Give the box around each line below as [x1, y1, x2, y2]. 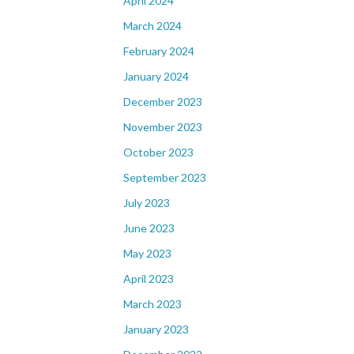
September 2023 [123, 171, 206, 184]
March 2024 [123, 19, 182, 32]
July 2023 [123, 196, 170, 209]
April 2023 [123, 272, 174, 285]
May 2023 [123, 247, 171, 260]
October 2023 [123, 145, 194, 159]
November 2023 [123, 120, 202, 134]
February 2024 [123, 44, 194, 58]
